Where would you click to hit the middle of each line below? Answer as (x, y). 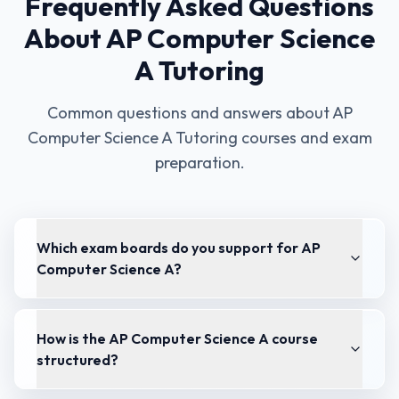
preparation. (199, 163)
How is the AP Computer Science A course (177, 338)
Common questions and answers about (189, 113)
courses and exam (305, 138)
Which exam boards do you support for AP (179, 248)
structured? (77, 360)
